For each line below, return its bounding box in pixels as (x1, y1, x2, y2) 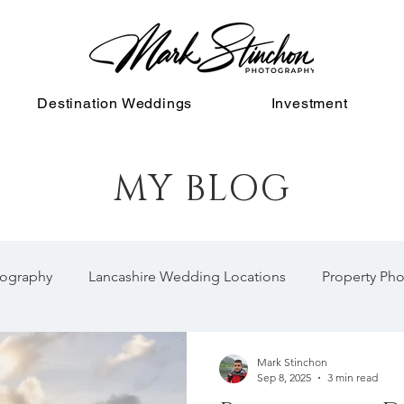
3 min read (327, 371, 378, 384)
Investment (271, 95, 348, 112)
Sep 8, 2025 (257, 371, 311, 384)
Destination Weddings (37, 95, 193, 112)
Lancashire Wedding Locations (88, 268, 286, 285)
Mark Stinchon (257, 355, 327, 369)
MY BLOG (113, 165, 291, 214)
